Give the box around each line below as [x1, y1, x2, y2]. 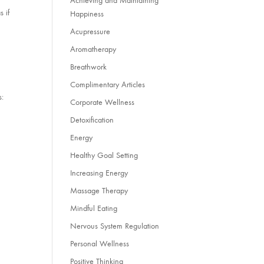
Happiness [70, 9, 104, 19]
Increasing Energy [70, 168, 128, 179]
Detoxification [70, 115, 114, 126]
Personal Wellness [70, 239, 130, 249]
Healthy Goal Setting [70, 150, 138, 161]
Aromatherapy [70, 44, 117, 55]
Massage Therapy [70, 186, 128, 196]
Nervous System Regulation [70, 221, 160, 232]
